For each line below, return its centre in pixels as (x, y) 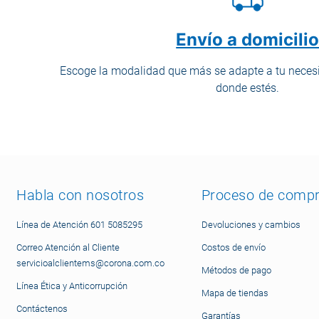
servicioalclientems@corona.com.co (91, 263)
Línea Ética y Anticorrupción (72, 286)
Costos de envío (233, 247)
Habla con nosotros (80, 195)
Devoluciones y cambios (251, 225)
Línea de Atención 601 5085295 (80, 225)
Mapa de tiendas (235, 293)
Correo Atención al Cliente (68, 247)
